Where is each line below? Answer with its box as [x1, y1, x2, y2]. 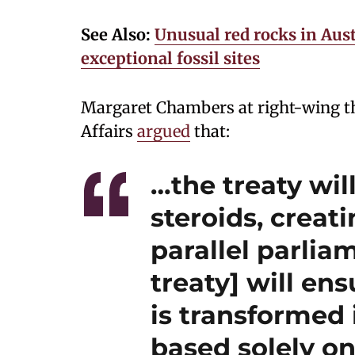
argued [137, 121, 190, 141]
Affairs [81, 121, 137, 141]
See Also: [81, 25, 155, 44]
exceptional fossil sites [81, 48, 260, 68]
